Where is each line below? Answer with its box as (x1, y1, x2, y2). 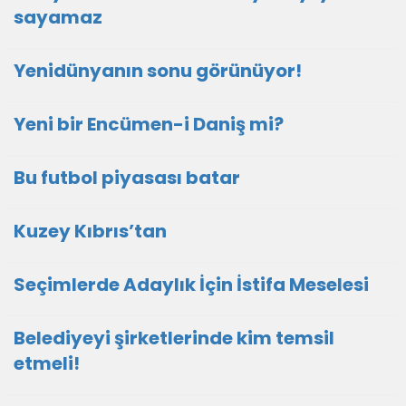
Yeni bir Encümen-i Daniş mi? (14, 111, 284, 137)
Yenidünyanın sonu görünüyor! (14, 58, 302, 83)
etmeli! (14, 351, 80, 376)
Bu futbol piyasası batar (14, 165, 240, 190)
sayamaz (14, 5, 102, 30)
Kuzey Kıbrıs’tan (14, 218, 167, 244)
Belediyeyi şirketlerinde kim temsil (14, 325, 334, 351)
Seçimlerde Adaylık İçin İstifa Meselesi (14, 272, 369, 297)
